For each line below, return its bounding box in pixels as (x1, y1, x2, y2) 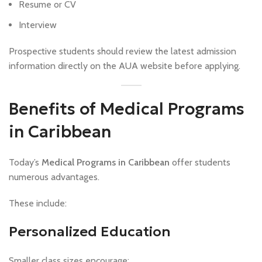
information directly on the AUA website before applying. (9, 60, 240, 72)
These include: (9, 198, 67, 209)
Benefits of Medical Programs (9, 99, 244, 120)
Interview (19, 19, 57, 31)
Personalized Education (9, 223, 171, 241)
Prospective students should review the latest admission (9, 46, 236, 57)
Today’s (9, 157, 42, 168)
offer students (170, 157, 230, 168)
